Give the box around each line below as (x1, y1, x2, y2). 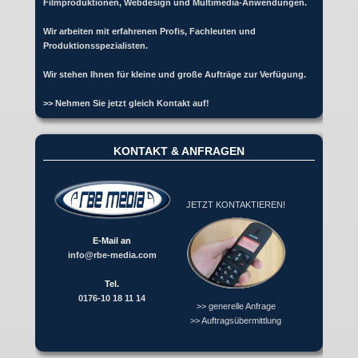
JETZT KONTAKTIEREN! (186, 200, 286, 210)
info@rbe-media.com (67, 249, 157, 260)
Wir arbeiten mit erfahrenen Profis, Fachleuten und (43, 26, 256, 37)
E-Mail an (93, 235, 132, 245)
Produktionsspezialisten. (43, 41, 148, 51)
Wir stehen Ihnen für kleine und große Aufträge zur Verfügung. (43, 70, 306, 80)
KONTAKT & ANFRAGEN (113, 145, 245, 158)
